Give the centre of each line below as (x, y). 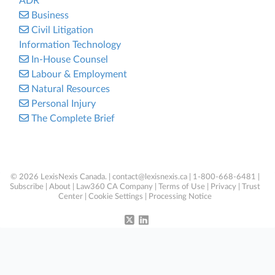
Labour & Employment (79, 74)
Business (50, 15)
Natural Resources (71, 89)
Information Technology (70, 45)
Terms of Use (182, 187)
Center (71, 197)
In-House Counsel (70, 60)
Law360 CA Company (114, 187)
